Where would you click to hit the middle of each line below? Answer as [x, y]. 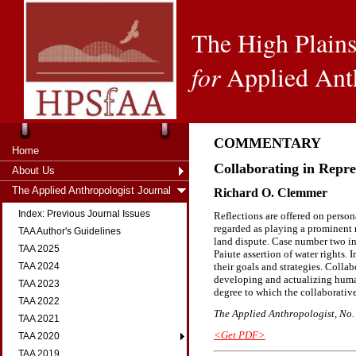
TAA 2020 [39, 336]
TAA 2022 [39, 301]
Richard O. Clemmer [271, 193]
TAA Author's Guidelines [70, 231]
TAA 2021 [39, 319]
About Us [33, 170]
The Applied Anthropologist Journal [91, 190]
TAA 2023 [39, 284]
